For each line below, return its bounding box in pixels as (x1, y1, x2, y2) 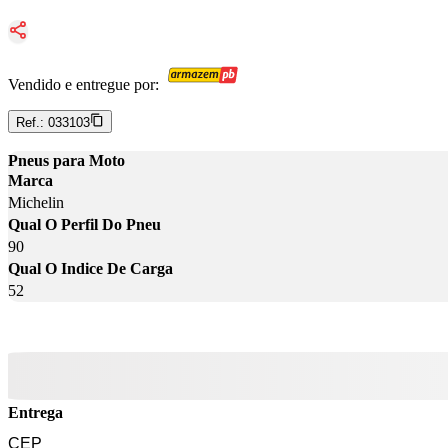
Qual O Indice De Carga (8, 260, 173, 278)
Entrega (8, 404, 63, 422)
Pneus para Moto (8, 152, 125, 170)
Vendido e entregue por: (8, 76, 159, 94)
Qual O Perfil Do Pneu (8, 216, 161, 234)
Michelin (8, 194, 64, 212)
